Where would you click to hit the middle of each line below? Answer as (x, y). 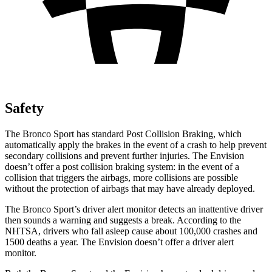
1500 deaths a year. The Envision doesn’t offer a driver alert (119, 242)
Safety (24, 108)
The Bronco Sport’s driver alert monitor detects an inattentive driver (134, 209)
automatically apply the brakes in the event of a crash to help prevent (136, 144)
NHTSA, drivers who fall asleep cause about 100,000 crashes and (131, 231)
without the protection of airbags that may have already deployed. (130, 188)
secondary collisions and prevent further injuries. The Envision (124, 155)
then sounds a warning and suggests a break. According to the (123, 220)
